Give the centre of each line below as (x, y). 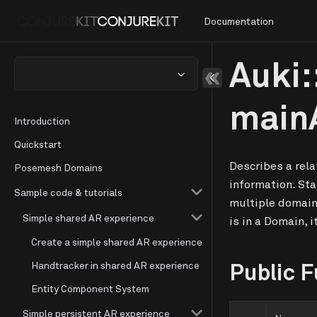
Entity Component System (90, 288)
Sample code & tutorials (68, 192)
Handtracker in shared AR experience (115, 265)
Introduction (42, 121)
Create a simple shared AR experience (117, 242)
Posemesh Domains (58, 167)
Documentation (239, 21)
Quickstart (38, 144)
